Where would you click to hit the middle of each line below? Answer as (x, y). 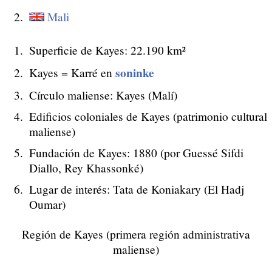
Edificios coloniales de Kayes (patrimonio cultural (148, 116)
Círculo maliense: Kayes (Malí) (103, 95)
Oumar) (47, 204)
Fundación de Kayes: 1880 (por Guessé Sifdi (136, 152)
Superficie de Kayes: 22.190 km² (107, 50)
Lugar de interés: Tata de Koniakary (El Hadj (137, 189)
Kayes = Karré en (72, 72)
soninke (135, 72)
